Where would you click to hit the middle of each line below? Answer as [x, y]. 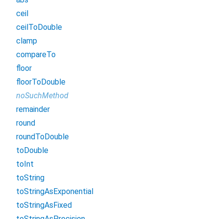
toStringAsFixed [44, 205]
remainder [33, 109]
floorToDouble [41, 82]
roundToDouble [43, 137]
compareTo [36, 55]
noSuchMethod [42, 96]
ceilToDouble [39, 27]
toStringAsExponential [55, 192]
